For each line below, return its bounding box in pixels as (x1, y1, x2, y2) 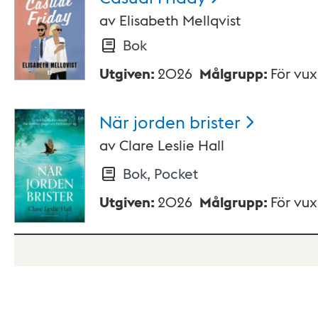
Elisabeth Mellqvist (119, 11, 241, 30)
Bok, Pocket (122, 164, 198, 183)
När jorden (99, 110, 185, 133)
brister (190, 110, 241, 133)
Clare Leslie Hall (119, 136, 224, 155)
